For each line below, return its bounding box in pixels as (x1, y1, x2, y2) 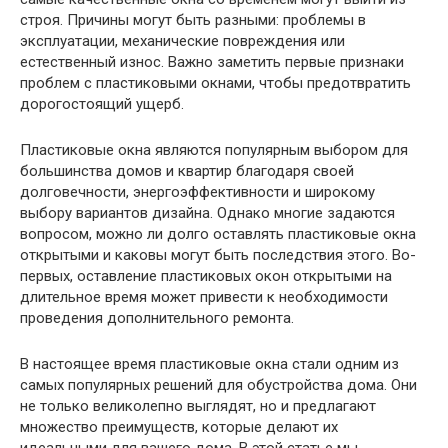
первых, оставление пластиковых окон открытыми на (20, 267, 392, 286)
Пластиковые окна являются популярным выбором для (20, 141, 408, 160)
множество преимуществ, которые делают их (20, 418, 338, 437)
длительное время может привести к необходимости (20, 288, 388, 307)
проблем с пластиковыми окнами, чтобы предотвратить (20, 74, 411, 93)
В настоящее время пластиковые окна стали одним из (20, 355, 399, 374)
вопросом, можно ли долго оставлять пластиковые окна (20, 225, 416, 244)
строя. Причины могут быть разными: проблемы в (20, 11, 366, 30)
